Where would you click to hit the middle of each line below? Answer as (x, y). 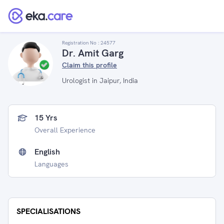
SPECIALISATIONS (48, 211)
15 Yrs (46, 118)
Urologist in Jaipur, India (100, 80)
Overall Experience (65, 130)
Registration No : (81, 43)
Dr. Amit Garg (93, 53)
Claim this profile (89, 65)
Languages (51, 164)
